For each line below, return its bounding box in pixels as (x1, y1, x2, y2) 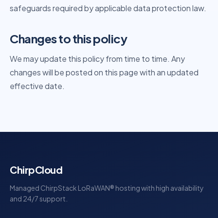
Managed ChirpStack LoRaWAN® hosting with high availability (10, 183, 204, 192)
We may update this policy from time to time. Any (10, 54, 185, 64)
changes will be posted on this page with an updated (10, 67, 199, 77)
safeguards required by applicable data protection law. (10, 3, 206, 13)
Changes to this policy (10, 31, 127, 46)
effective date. (10, 81, 65, 91)
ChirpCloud (10, 163, 62, 176)
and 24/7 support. (10, 194, 68, 203)
